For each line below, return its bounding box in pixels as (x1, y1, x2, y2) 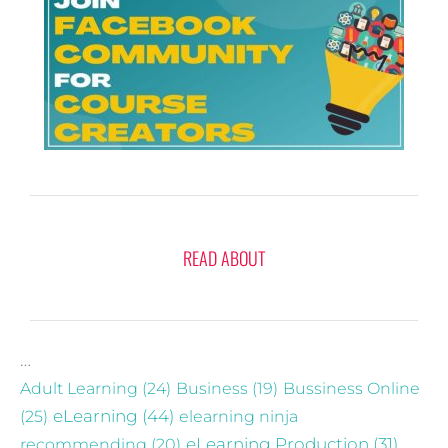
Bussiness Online (283, 378, 420, 399)
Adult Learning (20, 378, 138, 399)
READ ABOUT (183, 245, 265, 272)
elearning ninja (179, 406, 298, 427)
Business (176, 378, 248, 399)
